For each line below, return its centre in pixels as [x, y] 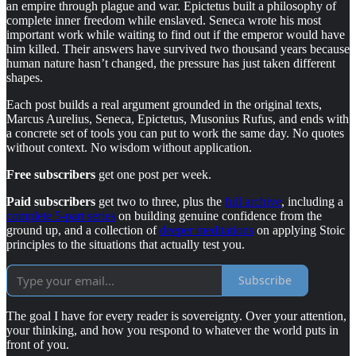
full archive [253, 201]
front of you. [38, 344]
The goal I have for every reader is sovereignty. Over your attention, [176, 315]
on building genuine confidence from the [219, 215]
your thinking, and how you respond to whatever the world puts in [172, 330]
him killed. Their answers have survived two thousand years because [178, 48]
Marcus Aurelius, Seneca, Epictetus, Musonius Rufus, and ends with [178, 118]
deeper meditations [207, 230]
